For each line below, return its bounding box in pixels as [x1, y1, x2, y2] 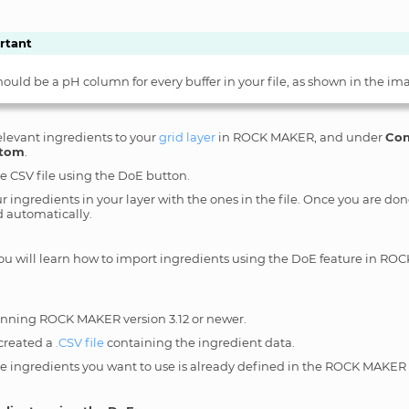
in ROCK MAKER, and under [215, 129, 386, 144]
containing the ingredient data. [104, 334, 296, 350]
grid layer [159, 129, 216, 144]
